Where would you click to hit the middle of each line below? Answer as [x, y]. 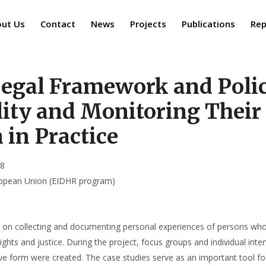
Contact [58, 23]
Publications [208, 23]
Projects [148, 23]
